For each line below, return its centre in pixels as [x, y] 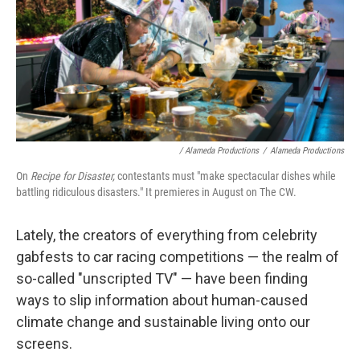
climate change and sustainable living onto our [163, 322]
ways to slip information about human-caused [162, 301]
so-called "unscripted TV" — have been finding [162, 279]
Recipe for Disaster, [73, 176]
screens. [44, 344]
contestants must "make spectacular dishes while [225, 176]
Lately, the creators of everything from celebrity [167, 235]
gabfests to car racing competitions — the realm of [178, 257]
